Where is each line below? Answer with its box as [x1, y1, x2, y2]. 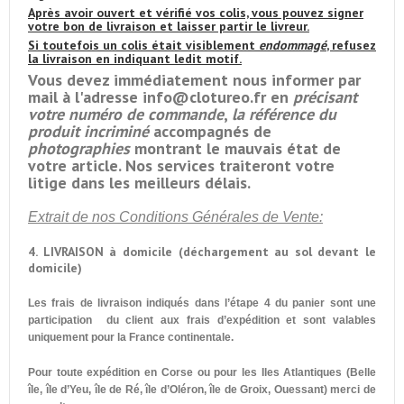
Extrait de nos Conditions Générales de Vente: [28, 208, 323, 225]
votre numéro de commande [28, 103, 224, 124]
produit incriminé [28, 120, 149, 142]
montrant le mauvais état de [130, 137, 341, 159]
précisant [293, 86, 357, 107]
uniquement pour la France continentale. [28, 330, 234, 344]
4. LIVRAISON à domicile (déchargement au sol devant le [28, 243, 376, 260]
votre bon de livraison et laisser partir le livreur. [28, 17, 309, 34]
